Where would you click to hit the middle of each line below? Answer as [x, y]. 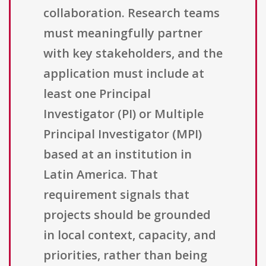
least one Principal [97, 94]
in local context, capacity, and [130, 235]
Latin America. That [101, 175]
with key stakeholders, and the [133, 53]
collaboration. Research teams [132, 13]
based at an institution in [118, 154]
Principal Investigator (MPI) [123, 134]
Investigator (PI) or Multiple [123, 114]
